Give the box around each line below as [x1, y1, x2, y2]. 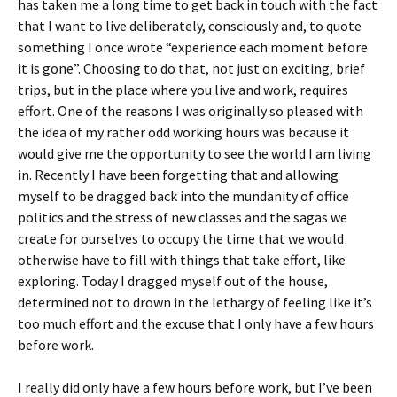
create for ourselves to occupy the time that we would [18, 230, 344, 247]
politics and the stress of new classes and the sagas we [18, 208, 347, 226]
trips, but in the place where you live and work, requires [18, 81, 348, 98]
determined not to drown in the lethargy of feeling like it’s [18, 293, 372, 311]
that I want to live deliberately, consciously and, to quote [18, 17, 362, 35]
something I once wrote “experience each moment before [18, 38, 368, 56]
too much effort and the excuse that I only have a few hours [18, 315, 374, 332]
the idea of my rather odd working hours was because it [18, 123, 349, 141]
